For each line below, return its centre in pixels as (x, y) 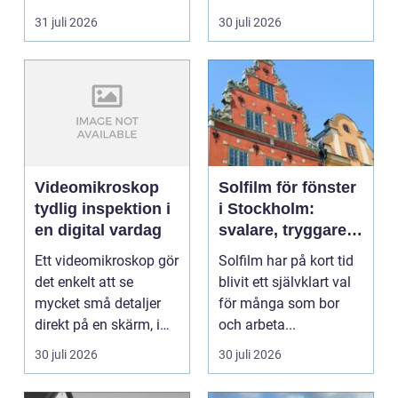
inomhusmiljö (271, 273)
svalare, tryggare (283, 231)
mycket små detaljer (98, 304)
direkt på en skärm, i (97, 325)
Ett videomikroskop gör (107, 261)
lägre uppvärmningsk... (290, 14)
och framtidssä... (88, 14)
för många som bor (279, 304)
